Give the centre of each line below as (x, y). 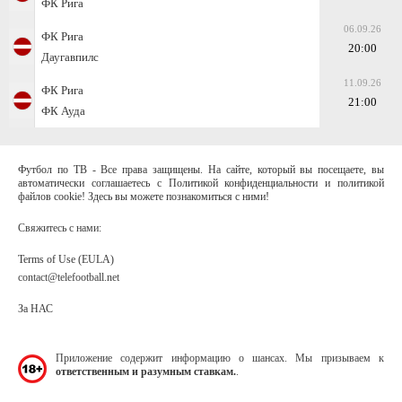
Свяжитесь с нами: (60, 227)
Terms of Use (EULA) (66, 259)
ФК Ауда (63, 110)
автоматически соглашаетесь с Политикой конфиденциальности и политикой (201, 183)
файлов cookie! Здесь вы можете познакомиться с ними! (144, 196)
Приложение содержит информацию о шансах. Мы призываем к (220, 358)
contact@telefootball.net (69, 277)
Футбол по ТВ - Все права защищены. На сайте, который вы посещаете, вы (201, 169)
